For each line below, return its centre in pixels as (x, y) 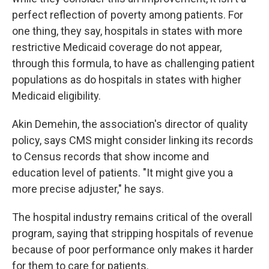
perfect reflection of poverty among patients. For (128, 15)
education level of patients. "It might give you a (122, 173)
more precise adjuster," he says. (88, 189)
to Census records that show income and (110, 156)
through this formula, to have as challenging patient (133, 63)
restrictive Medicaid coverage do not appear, (117, 47)
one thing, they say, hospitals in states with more (127, 31)
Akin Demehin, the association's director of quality (130, 124)
